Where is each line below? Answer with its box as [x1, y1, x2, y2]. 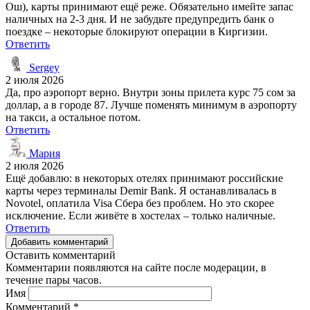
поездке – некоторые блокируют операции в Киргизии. [6, 25, 268, 37]
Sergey [26, 61, 60, 73]
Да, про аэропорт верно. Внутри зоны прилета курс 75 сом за [6, 86, 295, 98]
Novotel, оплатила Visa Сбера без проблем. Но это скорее [6, 197, 274, 209]
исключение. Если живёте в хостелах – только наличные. [6, 209, 275, 221]
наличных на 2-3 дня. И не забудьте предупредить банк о [6, 12, 274, 25]
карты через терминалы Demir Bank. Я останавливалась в [6, 184, 277, 197]
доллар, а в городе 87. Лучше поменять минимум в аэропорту [6, 98, 297, 111]
